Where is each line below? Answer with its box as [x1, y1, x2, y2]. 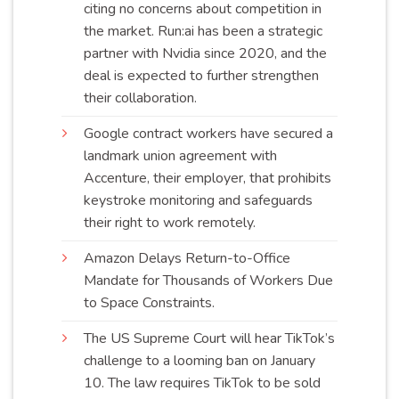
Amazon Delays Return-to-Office [84, 248, 290, 268]
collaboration [115, 87, 194, 108]
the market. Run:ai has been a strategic [84, 20, 322, 41]
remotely [198, 212, 253, 232]
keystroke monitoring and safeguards [84, 190, 313, 210]
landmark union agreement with [84, 145, 277, 166]
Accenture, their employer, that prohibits [84, 167, 331, 188]
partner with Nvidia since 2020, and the [84, 43, 327, 63]
